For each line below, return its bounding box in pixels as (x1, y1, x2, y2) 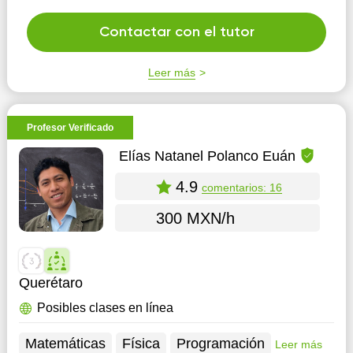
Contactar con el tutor (98, 25, 255, 39)
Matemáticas (24, 336, 106, 351)
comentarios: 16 (201, 180, 282, 194)
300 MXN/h (155, 209, 235, 227)
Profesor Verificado (26, 122, 113, 133)
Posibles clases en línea (36, 301, 173, 314)
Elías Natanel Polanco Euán (119, 147, 296, 164)
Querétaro (18, 275, 83, 291)
